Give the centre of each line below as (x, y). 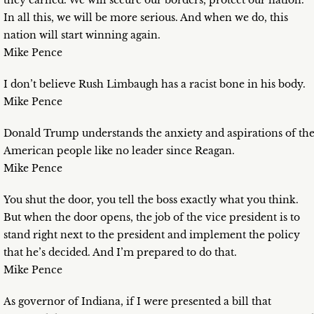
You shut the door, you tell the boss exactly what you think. (151, 200)
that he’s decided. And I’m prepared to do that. (120, 253)
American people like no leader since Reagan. (119, 151)
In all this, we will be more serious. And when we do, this (146, 18)
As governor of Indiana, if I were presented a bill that (137, 302)
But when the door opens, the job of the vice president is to (152, 218)
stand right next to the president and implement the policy (152, 235)
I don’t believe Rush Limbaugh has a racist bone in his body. (155, 84)
